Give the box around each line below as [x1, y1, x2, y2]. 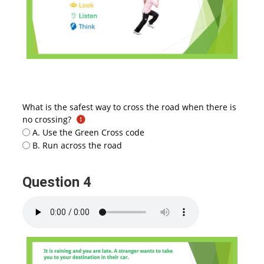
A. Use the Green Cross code [32, 126, 145, 138]
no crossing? [22, 114, 71, 126]
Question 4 [22, 173, 95, 190]
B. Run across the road [32, 140, 123, 151]
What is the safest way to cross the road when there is [22, 101, 236, 113]
